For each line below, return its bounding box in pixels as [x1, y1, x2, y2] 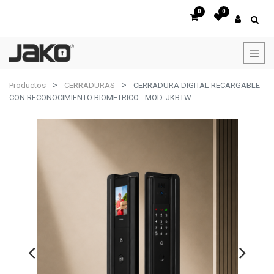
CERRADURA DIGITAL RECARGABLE [133, 81, 260, 90]
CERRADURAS [64, 81, 115, 90]
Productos [9, 81, 46, 90]
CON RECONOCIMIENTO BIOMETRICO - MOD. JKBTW [9, 93, 191, 102]
